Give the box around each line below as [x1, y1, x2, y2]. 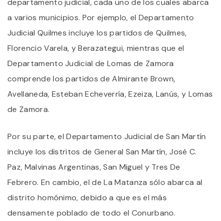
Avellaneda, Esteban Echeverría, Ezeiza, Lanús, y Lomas [7, 88, 213, 99]
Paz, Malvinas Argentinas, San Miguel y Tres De [7, 161, 181, 172]
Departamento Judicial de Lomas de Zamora [7, 58, 174, 69]
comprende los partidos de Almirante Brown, [7, 73, 176, 84]
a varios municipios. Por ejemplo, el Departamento [7, 12, 194, 23]
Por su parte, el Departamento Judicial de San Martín [7, 131, 206, 142]
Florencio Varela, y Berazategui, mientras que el [7, 42, 184, 53]
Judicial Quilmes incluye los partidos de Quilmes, [7, 27, 187, 38]
